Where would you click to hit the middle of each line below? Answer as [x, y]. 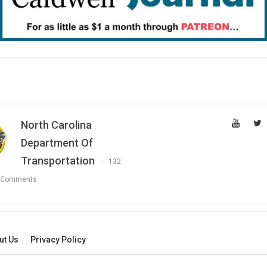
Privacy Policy [58, 240]
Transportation [58, 160]
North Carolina [56, 125]
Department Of [57, 142]
